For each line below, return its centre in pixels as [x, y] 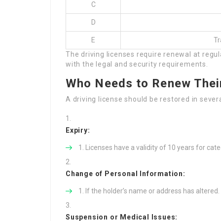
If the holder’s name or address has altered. [152, 191]
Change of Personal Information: [126, 174]
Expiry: [78, 130]
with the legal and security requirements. [137, 64]
